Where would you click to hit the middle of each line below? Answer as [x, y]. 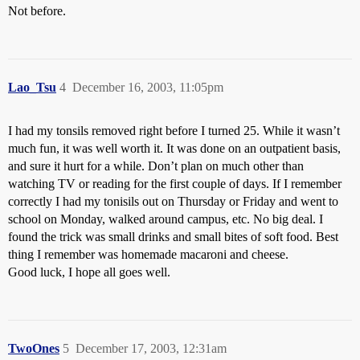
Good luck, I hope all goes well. [89, 272]
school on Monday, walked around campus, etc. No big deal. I [166, 219]
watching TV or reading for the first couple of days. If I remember [175, 184]
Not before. [37, 11]
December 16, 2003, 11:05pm [148, 87]
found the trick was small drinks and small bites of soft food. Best [173, 237]
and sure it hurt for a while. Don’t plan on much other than [156, 166]
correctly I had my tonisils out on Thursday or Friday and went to [173, 201]
